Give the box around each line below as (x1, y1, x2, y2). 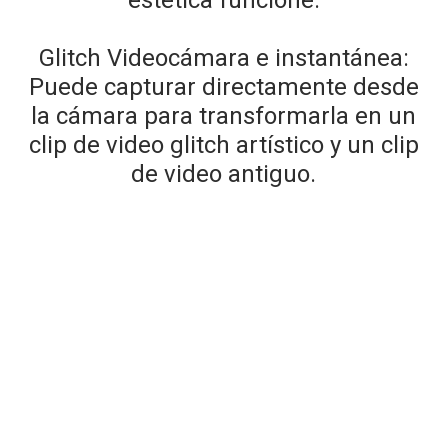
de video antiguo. (131, 159, 317, 188)
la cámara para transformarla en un (31, 101, 417, 130)
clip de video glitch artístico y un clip (28, 130, 419, 159)
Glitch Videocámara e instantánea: (38, 43, 409, 72)
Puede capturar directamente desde (28, 72, 419, 101)
